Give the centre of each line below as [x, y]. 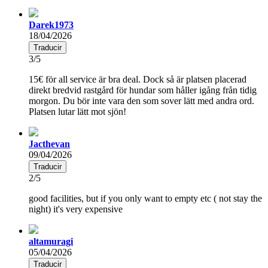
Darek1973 [51, 25]
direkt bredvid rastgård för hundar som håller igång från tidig [143, 90]
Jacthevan [49, 144]
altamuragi [51, 241]
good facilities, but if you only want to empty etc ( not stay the [145, 198]
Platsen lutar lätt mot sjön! [77, 111]
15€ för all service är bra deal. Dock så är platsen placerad [138, 79]
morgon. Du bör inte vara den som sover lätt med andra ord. [141, 100]
